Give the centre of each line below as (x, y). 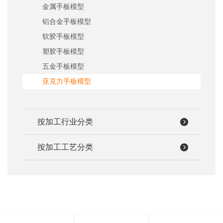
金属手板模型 (63, 7)
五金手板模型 (63, 66)
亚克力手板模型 (67, 81)
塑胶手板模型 (63, 52)
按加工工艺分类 (65, 147)
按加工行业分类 (65, 122)
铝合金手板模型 (67, 22)
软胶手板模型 (63, 37)
